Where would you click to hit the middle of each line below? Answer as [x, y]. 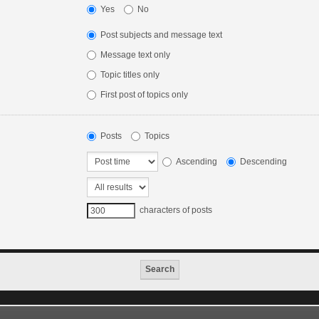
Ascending [195, 161]
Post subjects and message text [160, 35]
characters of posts [174, 210]
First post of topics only [143, 94]
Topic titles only [129, 74]
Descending [262, 161]
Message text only [134, 54]
